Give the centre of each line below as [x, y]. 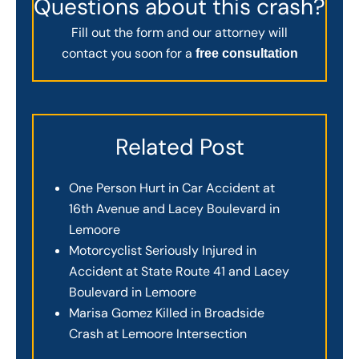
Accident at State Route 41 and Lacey [179, 271]
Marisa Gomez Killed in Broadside [167, 313]
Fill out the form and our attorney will [179, 33]
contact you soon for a [128, 54]
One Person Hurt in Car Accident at [172, 188]
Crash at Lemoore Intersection [158, 333]
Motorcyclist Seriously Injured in [163, 250]
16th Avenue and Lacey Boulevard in [174, 208]
